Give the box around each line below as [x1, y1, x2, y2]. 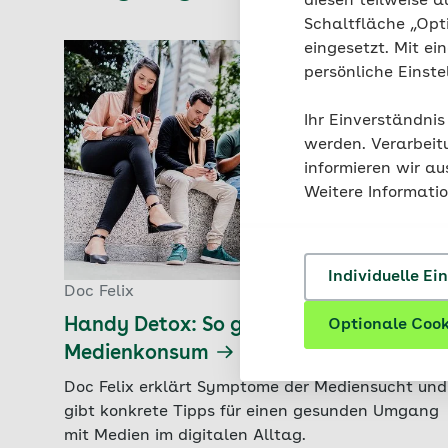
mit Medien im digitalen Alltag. [64, 427, 306, 444]
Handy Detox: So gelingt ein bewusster [64, 315, 438, 336]
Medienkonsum [64, 343, 209, 364]
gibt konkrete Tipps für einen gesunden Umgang [64, 403, 439, 420]
